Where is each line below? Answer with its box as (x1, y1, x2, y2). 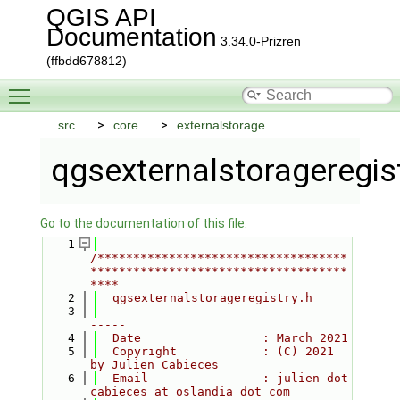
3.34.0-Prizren (216, 34, 301, 48)
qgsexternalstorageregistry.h (97, 291, 312, 304)
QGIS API (46, 4, 156, 31)
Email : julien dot (97, 371, 348, 385)
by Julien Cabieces (89, 358, 219, 371)
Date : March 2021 (97, 331, 348, 345)
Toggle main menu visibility (39, 79, 194, 94)
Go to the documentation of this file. (39, 216, 247, 230)
